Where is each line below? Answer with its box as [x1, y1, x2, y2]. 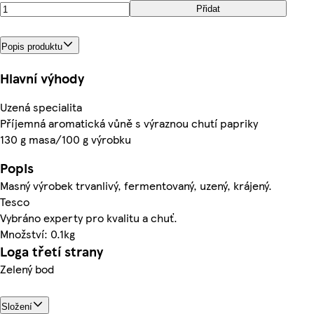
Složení [1, 301, 32, 312]
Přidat [196, 3, 220, 14]
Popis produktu [1, 41, 62, 52]
